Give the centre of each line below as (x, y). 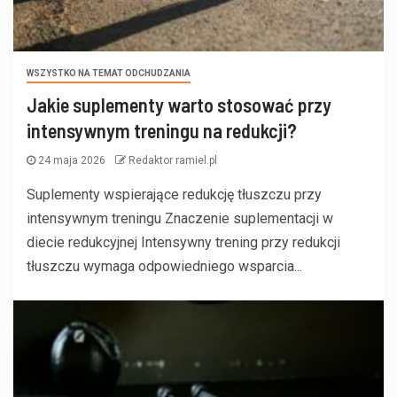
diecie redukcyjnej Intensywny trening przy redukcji (183, 243)
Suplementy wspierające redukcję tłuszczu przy (174, 195)
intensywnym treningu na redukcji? (162, 131)
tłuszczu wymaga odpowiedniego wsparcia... (164, 267)
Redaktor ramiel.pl (173, 161)
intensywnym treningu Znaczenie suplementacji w (180, 219)
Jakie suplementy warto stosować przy (179, 105)
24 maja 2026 (72, 161)
